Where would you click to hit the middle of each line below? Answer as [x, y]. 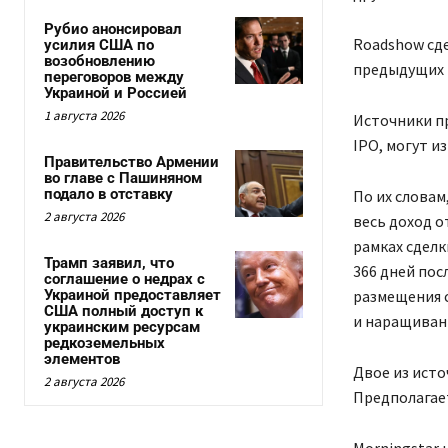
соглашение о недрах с [124, 279]
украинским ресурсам [122, 327]
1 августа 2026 [84, 115]
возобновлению [99, 61]
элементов [82, 359]
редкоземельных [104, 343]
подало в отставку [108, 194]
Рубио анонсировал [113, 29]
